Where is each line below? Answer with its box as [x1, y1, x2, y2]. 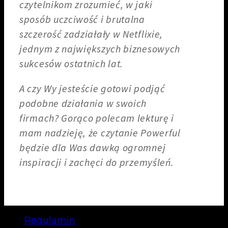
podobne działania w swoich [19, 97, 147, 109]
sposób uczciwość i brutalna [19, 13, 145, 26]
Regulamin [24, 214, 75, 226]
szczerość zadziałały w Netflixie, [19, 28, 163, 41]
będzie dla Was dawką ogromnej [19, 141, 166, 154]
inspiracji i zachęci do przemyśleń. [19, 156, 174, 168]
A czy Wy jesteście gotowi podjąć [19, 82, 165, 95]
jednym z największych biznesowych [19, 43, 181, 55]
